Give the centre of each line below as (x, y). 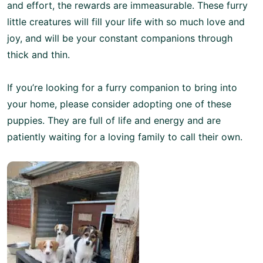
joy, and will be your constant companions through (120, 38)
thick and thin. (38, 54)
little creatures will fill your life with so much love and (126, 21)
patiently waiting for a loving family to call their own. (125, 136)
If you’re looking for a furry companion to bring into (122, 87)
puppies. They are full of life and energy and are (114, 120)
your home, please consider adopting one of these (119, 104)
